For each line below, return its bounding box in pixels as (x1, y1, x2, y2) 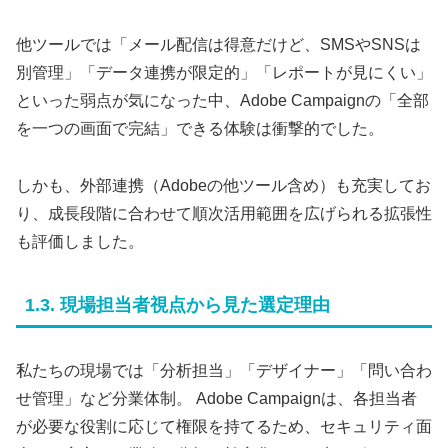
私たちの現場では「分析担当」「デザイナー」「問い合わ (16, 361, 432, 379)
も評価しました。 (16, 232, 144, 250)
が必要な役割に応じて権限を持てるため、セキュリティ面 (16, 417, 432, 435)
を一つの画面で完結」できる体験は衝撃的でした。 (16, 120, 384, 138)
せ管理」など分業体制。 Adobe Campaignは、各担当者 (16, 389, 417, 407)
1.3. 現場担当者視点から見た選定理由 (25, 294, 330, 315)
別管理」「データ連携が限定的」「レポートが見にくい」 (16, 64, 432, 82)
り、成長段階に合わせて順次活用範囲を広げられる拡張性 (16, 204, 432, 222)
